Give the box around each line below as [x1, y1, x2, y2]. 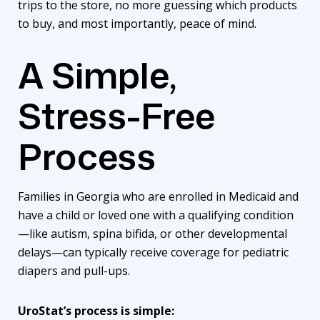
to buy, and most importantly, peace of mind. [18, 15, 259, 31]
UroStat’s [18, 302, 71, 319]
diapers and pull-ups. [18, 262, 133, 279]
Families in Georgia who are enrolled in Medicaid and [18, 188, 299, 204]
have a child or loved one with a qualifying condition [18, 206, 294, 223]
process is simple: [71, 302, 174, 319]
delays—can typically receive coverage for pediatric [18, 244, 289, 260]
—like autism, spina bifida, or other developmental [18, 225, 287, 241]
